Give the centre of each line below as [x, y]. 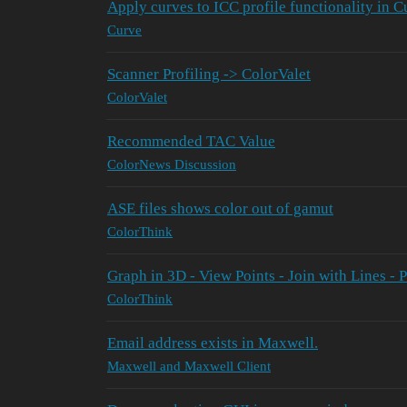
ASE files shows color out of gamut [220, 208]
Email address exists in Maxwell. [213, 342]
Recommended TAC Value [191, 141]
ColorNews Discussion [172, 165]
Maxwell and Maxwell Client [189, 367]
